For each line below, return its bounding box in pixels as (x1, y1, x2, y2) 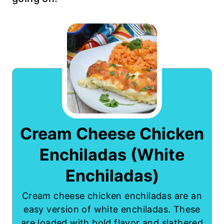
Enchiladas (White (39, 145, 184, 165)
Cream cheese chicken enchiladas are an (21, 190, 202, 201)
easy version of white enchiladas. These (23, 204, 200, 215)
